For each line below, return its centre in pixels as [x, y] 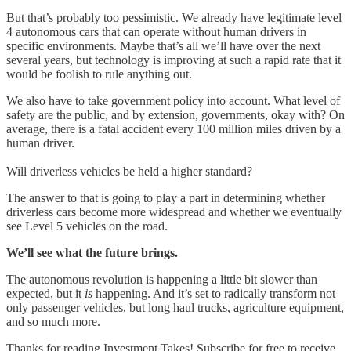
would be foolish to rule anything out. [102, 74]
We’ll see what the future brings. [92, 252]
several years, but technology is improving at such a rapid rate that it [174, 60]
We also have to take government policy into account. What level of [173, 100]
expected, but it [45, 293]
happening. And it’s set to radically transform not [214, 293]
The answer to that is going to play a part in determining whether [166, 197]
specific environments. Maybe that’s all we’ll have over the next [163, 45]
